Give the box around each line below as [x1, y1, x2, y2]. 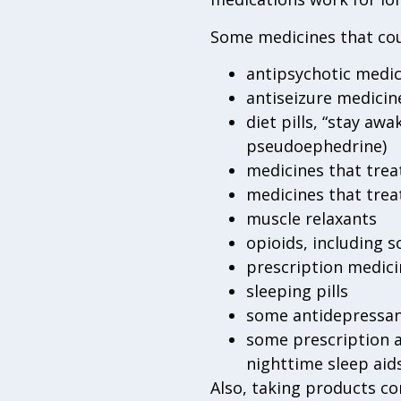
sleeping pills [245, 279, 348, 302]
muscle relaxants [245, 207, 377, 229]
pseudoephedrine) [245, 134, 387, 157]
